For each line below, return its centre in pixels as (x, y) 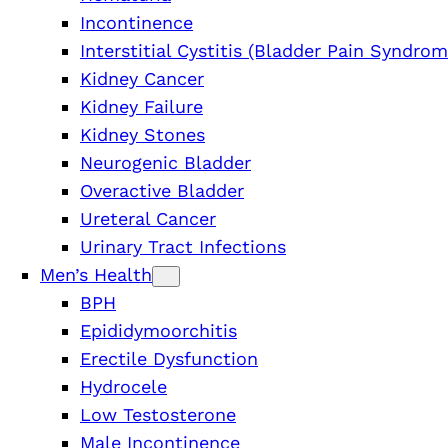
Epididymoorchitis (158, 330)
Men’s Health (96, 274)
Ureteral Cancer (148, 218)
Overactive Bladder (162, 190)
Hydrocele (123, 386)
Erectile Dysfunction (169, 358)
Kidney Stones (142, 134)
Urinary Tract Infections (183, 246)
